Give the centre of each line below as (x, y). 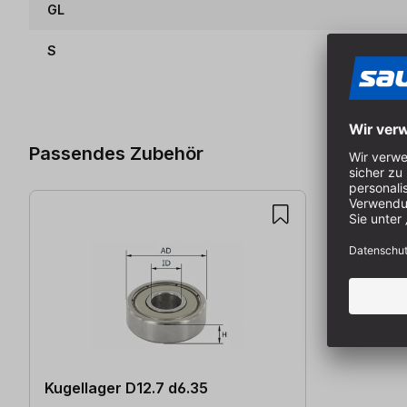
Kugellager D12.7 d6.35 (126, 388)
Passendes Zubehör (116, 153)
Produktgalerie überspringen (127, 81)
